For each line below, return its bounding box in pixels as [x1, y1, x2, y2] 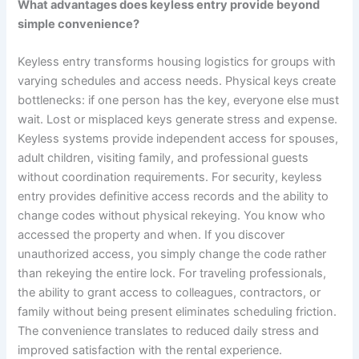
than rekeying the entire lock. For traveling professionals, [18, 266, 327, 281]
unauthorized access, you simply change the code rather [18, 247, 327, 262]
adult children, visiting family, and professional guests [18, 151, 309, 166]
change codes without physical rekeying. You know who [18, 208, 326, 224]
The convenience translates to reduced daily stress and [18, 324, 320, 339]
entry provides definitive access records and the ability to [18, 189, 329, 204]
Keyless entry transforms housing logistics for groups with [18, 54, 337, 70]
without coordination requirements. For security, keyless [18, 170, 323, 185]
